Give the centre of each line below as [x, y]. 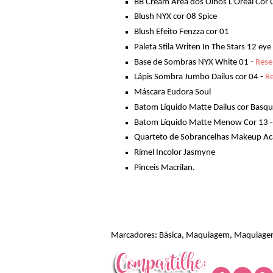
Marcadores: [135, 236]
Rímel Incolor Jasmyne [175, 153]
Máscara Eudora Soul [173, 93]
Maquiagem [208, 236]
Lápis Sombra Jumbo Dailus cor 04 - [199, 77]
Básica [170, 236]
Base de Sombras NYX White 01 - [194, 62]
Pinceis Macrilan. [164, 168]
